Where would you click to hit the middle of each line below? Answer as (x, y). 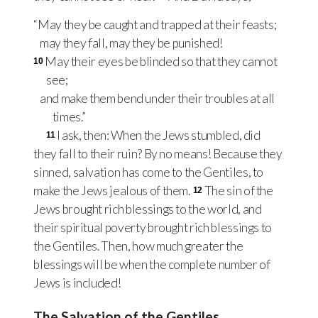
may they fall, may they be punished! (131, 43)
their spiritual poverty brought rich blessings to (153, 228)
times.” (69, 117)
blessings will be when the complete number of (152, 265)
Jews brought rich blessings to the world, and (148, 209)
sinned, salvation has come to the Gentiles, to (149, 172)
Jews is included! (77, 283)
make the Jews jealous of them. (113, 191)
